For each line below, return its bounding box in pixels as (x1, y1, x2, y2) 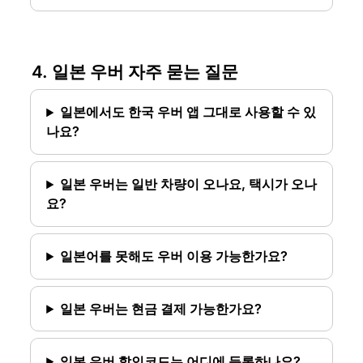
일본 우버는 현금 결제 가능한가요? (60, 301, 263, 318)
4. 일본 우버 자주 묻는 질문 (31, 61, 238, 82)
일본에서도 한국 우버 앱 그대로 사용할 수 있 (60, 104, 317, 121)
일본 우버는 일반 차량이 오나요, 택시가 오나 (60, 176, 318, 193)
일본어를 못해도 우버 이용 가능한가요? (60, 248, 288, 265)
